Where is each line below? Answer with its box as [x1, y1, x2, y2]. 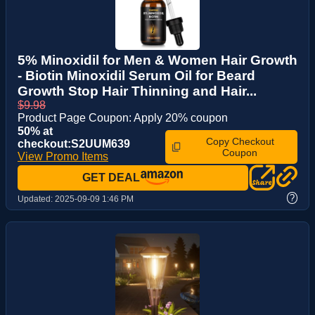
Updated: [18, 193, 55, 204]
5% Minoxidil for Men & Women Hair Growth [18, 52, 297, 67]
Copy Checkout [205, 135, 274, 147]
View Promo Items [18, 150, 108, 162]
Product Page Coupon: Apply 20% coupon [18, 111, 228, 124]
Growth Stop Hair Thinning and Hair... [18, 83, 257, 98]
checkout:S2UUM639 [18, 137, 130, 150]
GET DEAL [82, 171, 140, 184]
